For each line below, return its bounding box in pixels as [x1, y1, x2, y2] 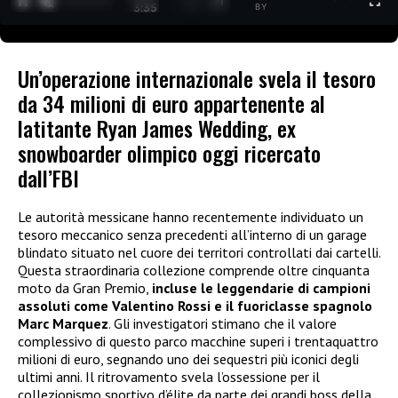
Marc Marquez [18, 314, 108, 333]
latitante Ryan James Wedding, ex [18, 112, 296, 145]
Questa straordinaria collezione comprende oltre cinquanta [18, 261, 370, 280]
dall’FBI [18, 162, 79, 195]
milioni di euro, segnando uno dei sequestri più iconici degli [18, 350, 359, 369]
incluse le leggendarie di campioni [152, 279, 370, 298]
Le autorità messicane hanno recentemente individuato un [18, 208, 363, 227]
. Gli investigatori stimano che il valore [108, 314, 337, 333]
